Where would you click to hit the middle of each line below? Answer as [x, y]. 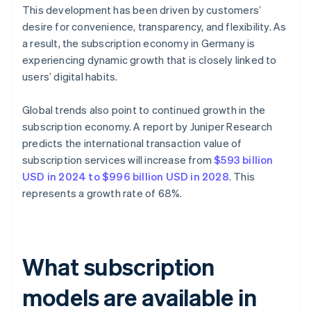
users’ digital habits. [70, 77]
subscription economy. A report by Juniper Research [148, 127]
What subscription [119, 267]
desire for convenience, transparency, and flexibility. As [154, 27]
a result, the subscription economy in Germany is [139, 43]
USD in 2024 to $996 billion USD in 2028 [126, 177]
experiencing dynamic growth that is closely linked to [150, 60]
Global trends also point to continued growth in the [144, 110]
